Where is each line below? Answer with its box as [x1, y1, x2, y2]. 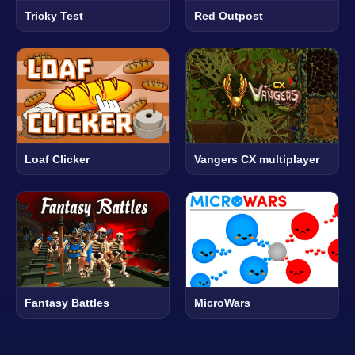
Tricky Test [25, 9, 83, 22]
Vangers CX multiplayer [194, 152, 319, 166]
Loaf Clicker [25, 152, 90, 166]
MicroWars [194, 296, 250, 309]
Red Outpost [194, 9, 263, 22]
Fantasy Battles [25, 296, 109, 309]
